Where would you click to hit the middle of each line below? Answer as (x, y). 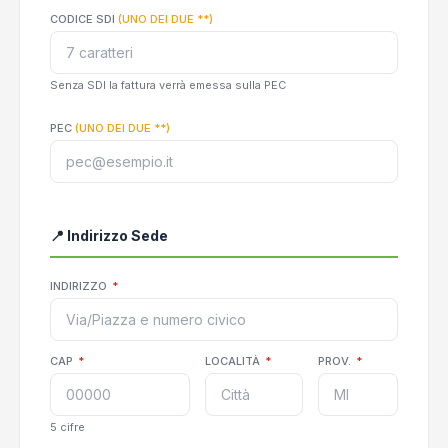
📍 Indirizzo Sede (109, 235)
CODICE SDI (84, 19)
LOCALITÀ (234, 361)
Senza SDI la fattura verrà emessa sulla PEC (168, 85)
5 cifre (67, 427)
